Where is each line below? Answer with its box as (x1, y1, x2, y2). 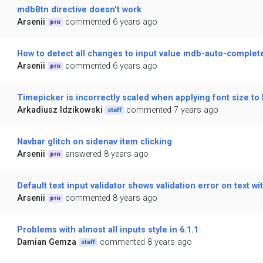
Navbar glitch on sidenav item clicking (16, 137, 172, 147)
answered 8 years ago (65, 149, 149, 160)
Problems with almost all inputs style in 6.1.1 (16, 225, 198, 235)
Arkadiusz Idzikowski (16, 105, 103, 116)
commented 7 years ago (126, 105, 219, 116)
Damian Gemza (16, 237, 76, 248)
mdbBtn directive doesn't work (16, 5, 141, 15)
